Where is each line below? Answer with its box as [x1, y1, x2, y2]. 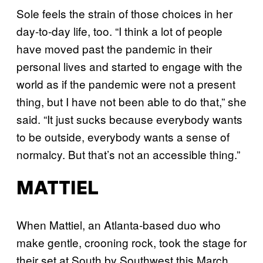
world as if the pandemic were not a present [16, 76, 235, 92]
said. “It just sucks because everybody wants [16, 111, 242, 127]
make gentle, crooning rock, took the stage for [16, 234, 247, 250]
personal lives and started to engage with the [16, 58, 242, 75]
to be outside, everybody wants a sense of [16, 129, 230, 145]
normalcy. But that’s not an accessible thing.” [16, 146, 240, 163]
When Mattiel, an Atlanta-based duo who [16, 216, 221, 232]
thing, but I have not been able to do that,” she [16, 93, 247, 110]
